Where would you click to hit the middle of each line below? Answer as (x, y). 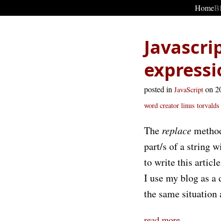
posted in (159, 89)
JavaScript (189, 90)
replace (177, 130)
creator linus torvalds (190, 105)
